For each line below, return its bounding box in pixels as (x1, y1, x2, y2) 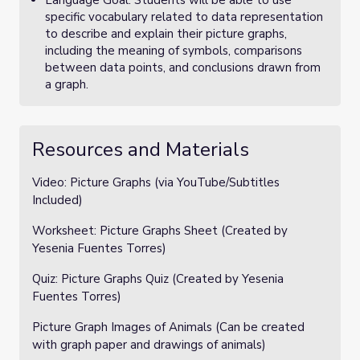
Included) (32, 192, 83, 208)
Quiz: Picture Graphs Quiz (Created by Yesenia (32, 271, 284, 287)
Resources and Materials (32, 137, 249, 162)
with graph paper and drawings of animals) (32, 337, 266, 353)
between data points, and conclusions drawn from (45, 59, 321, 76)
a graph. (45, 76, 88, 92)
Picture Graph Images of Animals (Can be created (32, 319, 305, 335)
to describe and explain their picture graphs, (45, 26, 287, 42)
